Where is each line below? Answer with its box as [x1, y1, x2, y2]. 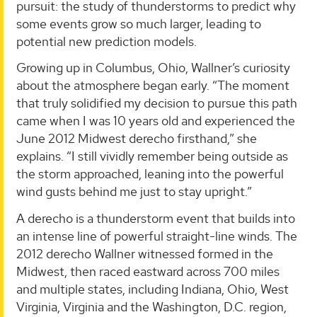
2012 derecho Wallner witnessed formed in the [16, 245, 273, 262]
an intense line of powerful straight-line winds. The [16, 227, 297, 244]
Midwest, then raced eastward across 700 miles [16, 263, 279, 279]
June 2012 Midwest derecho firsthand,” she [16, 130, 257, 147]
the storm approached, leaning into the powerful [16, 166, 284, 183]
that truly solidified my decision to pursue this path [16, 95, 297, 112]
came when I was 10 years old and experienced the [16, 113, 295, 129]
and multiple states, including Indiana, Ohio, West [16, 280, 289, 297]
